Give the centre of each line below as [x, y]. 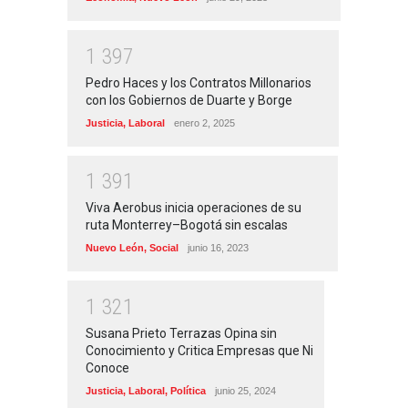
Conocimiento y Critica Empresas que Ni [199, 350]
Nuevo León [115, 248]
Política [188, 390]
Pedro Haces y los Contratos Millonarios [199, 82]
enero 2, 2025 [204, 122]
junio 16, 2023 [218, 248]
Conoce [107, 367]
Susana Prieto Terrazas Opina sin [181, 333]
